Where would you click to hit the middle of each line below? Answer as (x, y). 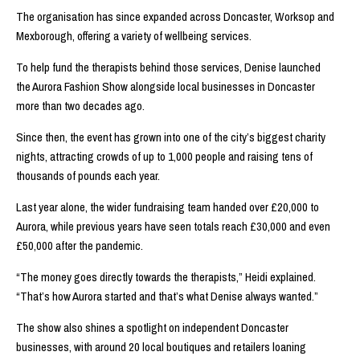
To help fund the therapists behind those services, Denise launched (168, 67)
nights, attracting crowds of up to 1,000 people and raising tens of (164, 156)
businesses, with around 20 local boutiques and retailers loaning (161, 346)
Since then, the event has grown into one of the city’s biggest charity (171, 137)
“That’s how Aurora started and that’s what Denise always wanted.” (167, 296)
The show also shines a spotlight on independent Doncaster (152, 327)
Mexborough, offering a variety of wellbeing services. (134, 35)
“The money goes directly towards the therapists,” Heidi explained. (166, 276)
